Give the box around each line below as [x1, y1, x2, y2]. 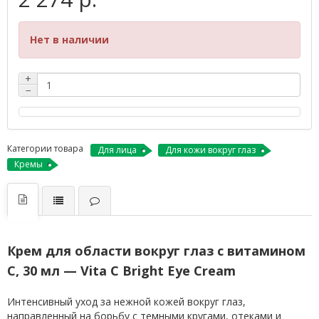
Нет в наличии [30, 33, 109, 46]
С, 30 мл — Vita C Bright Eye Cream [7, 262, 236, 279]
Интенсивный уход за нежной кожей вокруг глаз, [7, 295, 246, 308]
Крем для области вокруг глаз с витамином [7, 242, 305, 259]
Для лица [98, 144, 137, 156]
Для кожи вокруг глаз [165, 144, 256, 156]
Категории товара [7, 142, 83, 155]
